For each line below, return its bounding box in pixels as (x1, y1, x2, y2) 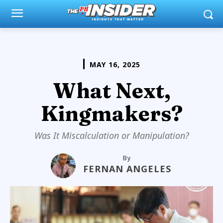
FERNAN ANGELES (83, 162, 171, 175)
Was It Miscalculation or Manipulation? (34, 129, 189, 141)
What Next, (52, 77, 171, 104)
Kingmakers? (40, 100, 183, 126)
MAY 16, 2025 (89, 59, 140, 69)
